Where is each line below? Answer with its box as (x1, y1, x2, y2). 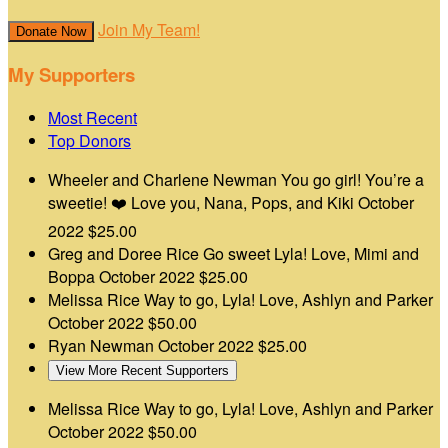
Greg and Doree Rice (48, 242, 203, 266)
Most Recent (48, 106, 137, 130)
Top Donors (48, 129, 131, 153)
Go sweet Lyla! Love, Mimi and (203, 242, 419, 266)
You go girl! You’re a (281, 168, 424, 192)
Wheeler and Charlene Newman (48, 168, 281, 192)
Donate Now (16, 23, 86, 39)
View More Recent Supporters (56, 363, 229, 379)
